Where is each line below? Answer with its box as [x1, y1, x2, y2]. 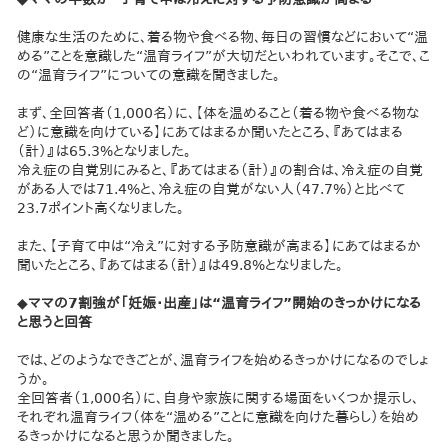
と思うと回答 [17, 313, 93, 330]
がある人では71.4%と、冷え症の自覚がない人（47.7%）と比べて [17, 180, 406, 197]
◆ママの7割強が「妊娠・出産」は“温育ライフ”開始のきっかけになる [17, 294, 422, 311]
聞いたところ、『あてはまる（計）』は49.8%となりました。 [17, 256, 344, 273]
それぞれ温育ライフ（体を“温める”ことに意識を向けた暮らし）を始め [17, 408, 420, 425]
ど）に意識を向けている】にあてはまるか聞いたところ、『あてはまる [17, 123, 404, 140]
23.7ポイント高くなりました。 [17, 199, 185, 216]
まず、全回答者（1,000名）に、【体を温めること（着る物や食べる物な [17, 104, 420, 121]
